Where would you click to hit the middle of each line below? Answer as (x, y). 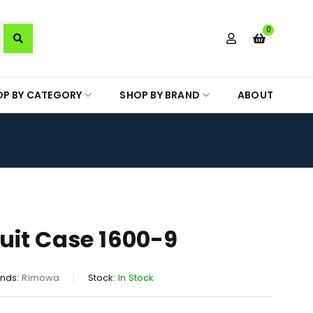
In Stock (136, 278)
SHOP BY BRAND (160, 95)
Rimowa (41, 278)
